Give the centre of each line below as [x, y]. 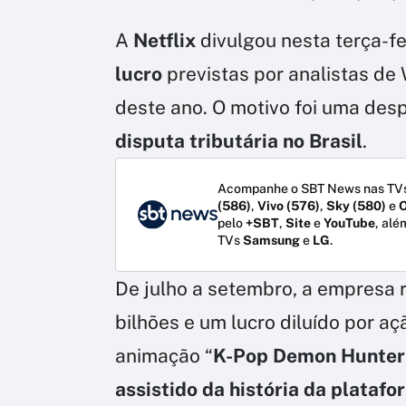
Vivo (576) [289, 205]
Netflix [164, 40]
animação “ [164, 355]
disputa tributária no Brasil [239, 140]
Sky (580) [356, 205]
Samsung [271, 240]
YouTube [349, 222]
